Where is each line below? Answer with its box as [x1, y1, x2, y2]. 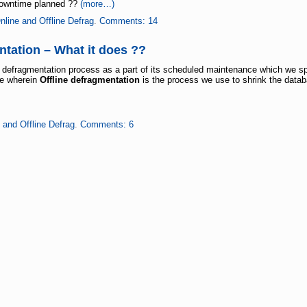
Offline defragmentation [39, 75, 140, 85]
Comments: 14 [99, 16, 158, 26]
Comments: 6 [79, 119, 134, 130]
